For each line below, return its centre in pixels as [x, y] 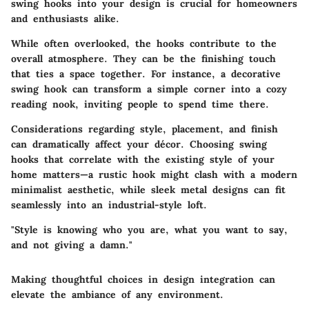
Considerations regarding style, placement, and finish [144, 129]
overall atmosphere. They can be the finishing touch [143, 58]
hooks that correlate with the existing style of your [143, 159]
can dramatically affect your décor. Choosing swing [139, 144]
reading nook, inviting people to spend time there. [140, 104]
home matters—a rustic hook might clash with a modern [154, 174]
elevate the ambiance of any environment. [117, 294]
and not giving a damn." [72, 245]
